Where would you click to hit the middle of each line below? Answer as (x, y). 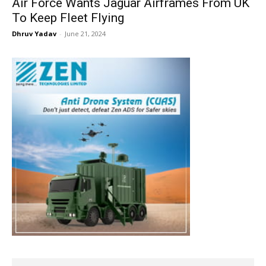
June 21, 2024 (85, 33)
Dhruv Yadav (34, 33)
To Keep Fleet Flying (68, 18)
